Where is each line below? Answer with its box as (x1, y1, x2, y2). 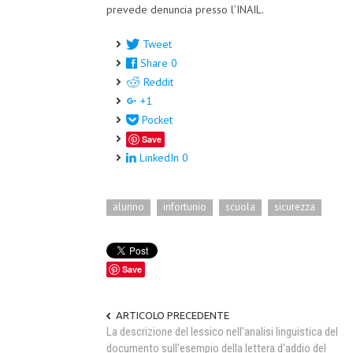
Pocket (142, 113, 173, 128)
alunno (113, 199, 144, 214)
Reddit (143, 75, 173, 90)
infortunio (163, 199, 206, 214)
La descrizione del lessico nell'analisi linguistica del (106, 324, 338, 339)
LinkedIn (139, 150, 179, 165)
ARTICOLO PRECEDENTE (116, 309, 229, 321)
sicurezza (274, 199, 315, 214)
